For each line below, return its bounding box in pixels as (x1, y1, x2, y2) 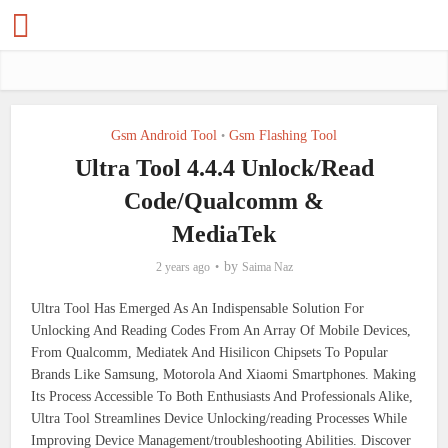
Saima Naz (241, 260, 293, 274)
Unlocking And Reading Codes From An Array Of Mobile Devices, (31, 323, 412, 338)
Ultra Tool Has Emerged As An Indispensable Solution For (31, 301, 365, 316)
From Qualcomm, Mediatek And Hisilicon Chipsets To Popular (31, 345, 389, 360)
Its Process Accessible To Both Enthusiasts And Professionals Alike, (31, 389, 414, 404)
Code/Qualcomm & (124, 188, 324, 214)
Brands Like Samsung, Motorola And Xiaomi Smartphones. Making (31, 367, 417, 382)
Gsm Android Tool (111, 128, 217, 143)
